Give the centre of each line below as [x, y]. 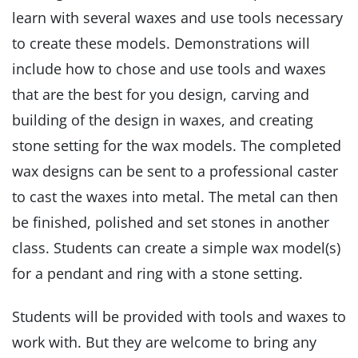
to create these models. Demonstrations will [161, 44]
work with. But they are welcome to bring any [164, 342]
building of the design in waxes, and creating [163, 120]
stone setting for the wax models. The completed [177, 146]
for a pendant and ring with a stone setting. [157, 274]
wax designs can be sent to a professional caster [175, 171]
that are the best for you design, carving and [161, 95]
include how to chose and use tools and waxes [169, 69]
